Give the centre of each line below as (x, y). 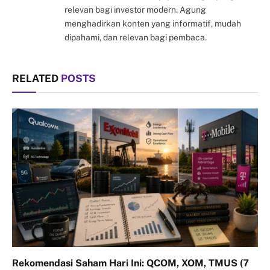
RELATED (36, 79)
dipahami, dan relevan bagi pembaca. (136, 38)
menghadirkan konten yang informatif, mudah (153, 24)
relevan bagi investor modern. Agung (135, 10)
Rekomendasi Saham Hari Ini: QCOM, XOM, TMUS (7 (130, 263)
